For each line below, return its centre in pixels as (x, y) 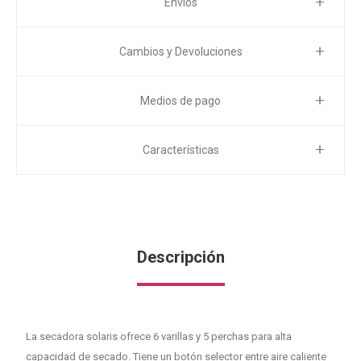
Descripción (180, 257)
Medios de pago (180, 101)
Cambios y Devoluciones (180, 52)
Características (180, 150)
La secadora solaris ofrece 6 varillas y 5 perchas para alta (159, 336)
